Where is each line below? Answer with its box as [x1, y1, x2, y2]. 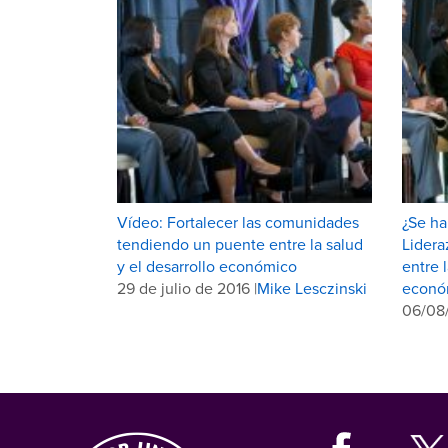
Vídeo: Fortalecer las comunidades [117, 210, 359, 233]
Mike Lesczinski [257, 276, 367, 299]
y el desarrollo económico [117, 254, 297, 277]
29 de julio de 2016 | [117, 276, 257, 299]
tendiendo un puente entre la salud [117, 232, 363, 255]
